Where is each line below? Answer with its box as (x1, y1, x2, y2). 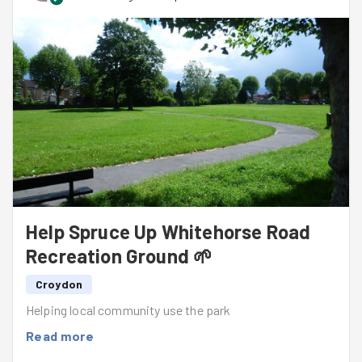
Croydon (36, 277, 83, 291)
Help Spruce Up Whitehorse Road (26, 220, 311, 243)
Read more (26, 328, 95, 343)
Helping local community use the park (26, 302, 231, 318)
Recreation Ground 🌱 (26, 244, 213, 267)
